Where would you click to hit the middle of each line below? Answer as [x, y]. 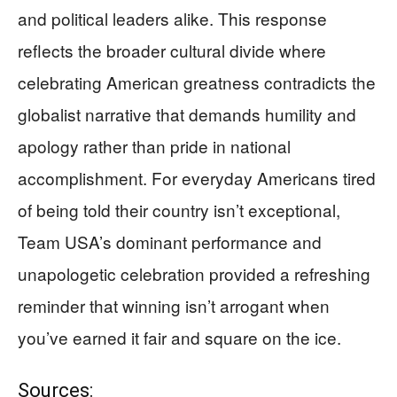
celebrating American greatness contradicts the [197, 82]
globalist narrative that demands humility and [187, 113]
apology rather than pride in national [154, 145]
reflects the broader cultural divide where [172, 50]
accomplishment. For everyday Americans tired [197, 177]
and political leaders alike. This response [172, 18]
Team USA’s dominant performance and [170, 241]
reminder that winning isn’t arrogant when [174, 305]
